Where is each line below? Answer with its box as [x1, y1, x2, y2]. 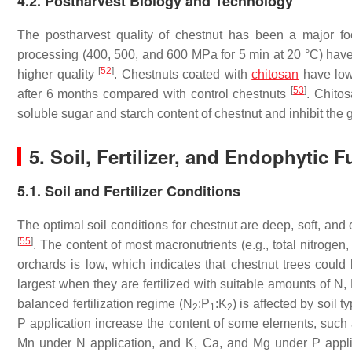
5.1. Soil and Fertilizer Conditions [17, 181, 240, 201]
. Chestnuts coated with [114, 68, 252, 81]
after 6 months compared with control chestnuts [17, 87, 291, 101]
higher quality [17, 68, 99, 81]
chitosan [251, 68, 299, 81]
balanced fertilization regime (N [17, 297, 192, 310]
